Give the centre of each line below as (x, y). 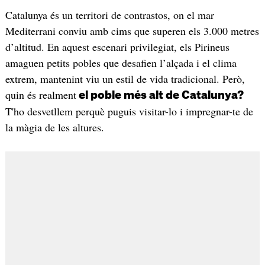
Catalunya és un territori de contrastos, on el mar (109, 15)
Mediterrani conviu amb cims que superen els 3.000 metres (132, 31)
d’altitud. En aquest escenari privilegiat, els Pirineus (117, 47)
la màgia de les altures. (54, 127)
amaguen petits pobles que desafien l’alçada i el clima (121, 63)
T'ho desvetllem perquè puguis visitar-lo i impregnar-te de (129, 112)
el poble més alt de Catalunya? (160, 96)
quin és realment (41, 95)
